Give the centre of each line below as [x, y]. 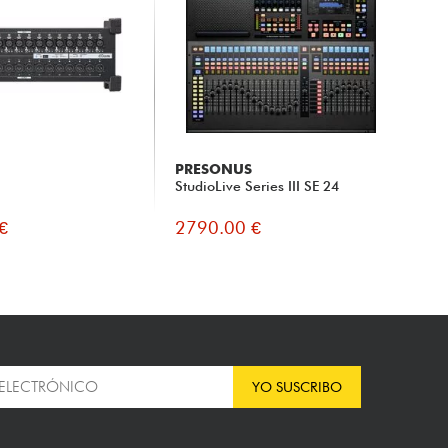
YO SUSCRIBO [296, 387]
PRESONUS [213, 169]
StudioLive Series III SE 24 [256, 186]
